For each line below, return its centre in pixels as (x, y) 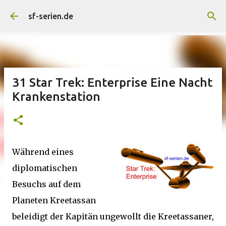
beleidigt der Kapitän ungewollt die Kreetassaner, (113, 216)
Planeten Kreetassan (54, 200)
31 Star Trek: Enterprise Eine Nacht (112, 82)
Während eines (43, 152)
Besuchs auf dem (46, 184)
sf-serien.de (51, 16)
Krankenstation (56, 97)
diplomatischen (45, 168)
